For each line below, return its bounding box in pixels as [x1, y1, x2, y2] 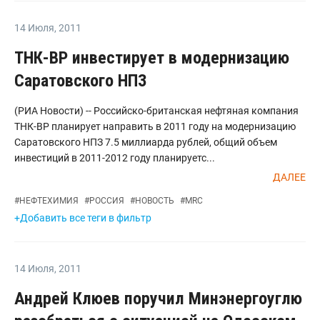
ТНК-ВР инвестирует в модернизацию [14, 48, 289, 68]
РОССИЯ [89, 196, 124, 206]
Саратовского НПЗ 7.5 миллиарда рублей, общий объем [14, 136, 277, 148]
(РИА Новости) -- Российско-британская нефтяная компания [14, 105, 299, 116]
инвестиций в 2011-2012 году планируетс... [14, 152, 215, 164]
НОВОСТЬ [135, 196, 174, 206]
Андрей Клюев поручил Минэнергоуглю [14, 289, 302, 309]
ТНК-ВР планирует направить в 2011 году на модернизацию [14, 121, 296, 132]
